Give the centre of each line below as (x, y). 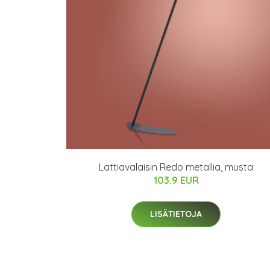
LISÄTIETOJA (176, 214)
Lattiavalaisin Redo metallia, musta (176, 167)
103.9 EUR (176, 180)
